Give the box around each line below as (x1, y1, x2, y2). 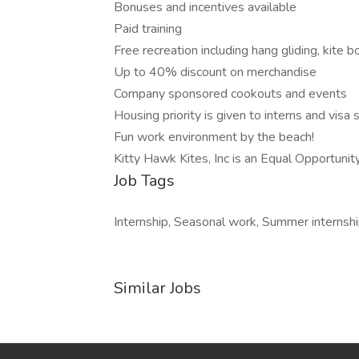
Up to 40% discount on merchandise (114, 63, 317, 81)
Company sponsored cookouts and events (114, 85, 347, 103)
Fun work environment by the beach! (114, 128, 314, 146)
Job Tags (114, 170, 175, 192)
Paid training (114, 20, 182, 38)
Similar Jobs (114, 277, 201, 299)
